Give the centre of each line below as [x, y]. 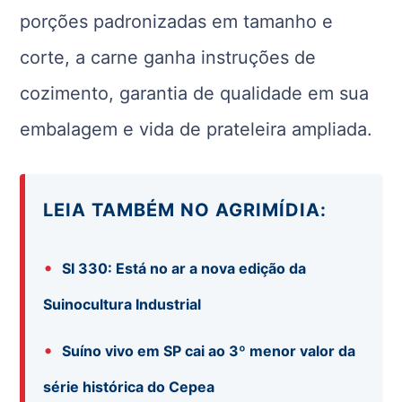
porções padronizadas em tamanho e [177, 21]
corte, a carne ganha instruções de [168, 57]
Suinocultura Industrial [122, 304]
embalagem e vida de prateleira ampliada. [197, 129]
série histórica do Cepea [131, 386]
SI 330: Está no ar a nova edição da [184, 268]
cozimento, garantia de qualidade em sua [195, 93]
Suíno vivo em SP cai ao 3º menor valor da [209, 350]
